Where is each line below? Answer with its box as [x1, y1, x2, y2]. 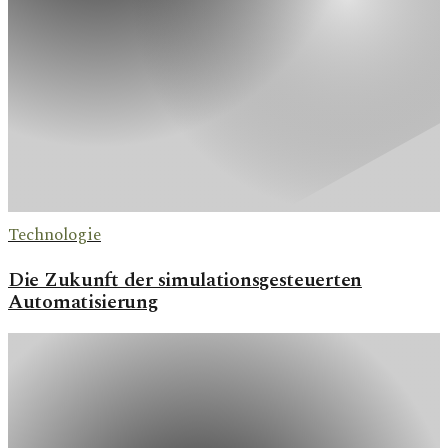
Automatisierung [8, 287, 158, 318]
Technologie [8, 222, 101, 249]
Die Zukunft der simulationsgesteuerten [8, 265, 362, 296]
